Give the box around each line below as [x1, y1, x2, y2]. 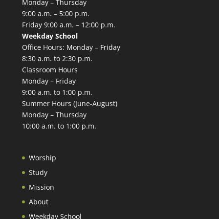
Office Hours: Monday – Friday [22, 43, 120, 52]
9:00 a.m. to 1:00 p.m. [22, 88, 92, 97]
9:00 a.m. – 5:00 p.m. [22, 9, 89, 19]
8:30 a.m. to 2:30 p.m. [22, 54, 92, 64]
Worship [28, 153, 56, 162]
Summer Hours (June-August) [22, 99, 117, 109]
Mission [28, 182, 54, 192]
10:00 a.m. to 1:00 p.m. [22, 121, 96, 131]
